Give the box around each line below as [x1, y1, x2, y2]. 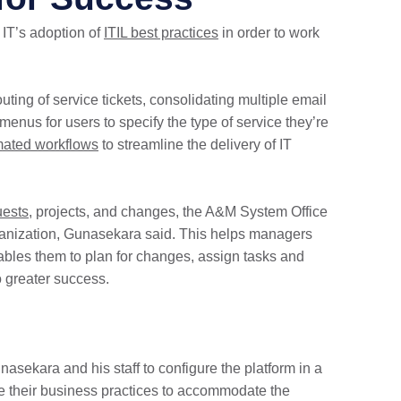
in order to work [218, 25, 320, 40]
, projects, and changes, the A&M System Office [28, 204, 328, 219]
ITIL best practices [103, 25, 218, 40]
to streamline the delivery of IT [98, 137, 292, 152]
